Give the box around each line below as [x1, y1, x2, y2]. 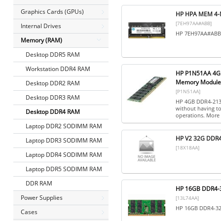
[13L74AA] [175, 194, 199, 201]
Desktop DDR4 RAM [25, 108, 80, 116]
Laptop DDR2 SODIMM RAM [25, 122, 102, 130]
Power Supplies [20, 193, 63, 202]
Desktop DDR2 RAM [25, 79, 80, 87]
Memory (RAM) [20, 36, 62, 44]
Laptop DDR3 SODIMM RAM [25, 136, 102, 145]
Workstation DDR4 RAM [25, 65, 90, 73]
